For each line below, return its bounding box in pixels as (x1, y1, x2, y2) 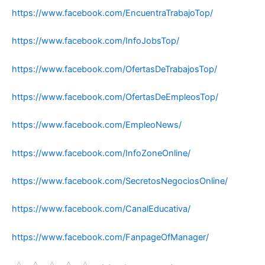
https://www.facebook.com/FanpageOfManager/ (12, 231, 209, 243)
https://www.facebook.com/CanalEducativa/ (12, 203, 190, 215)
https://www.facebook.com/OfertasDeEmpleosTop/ (12, 91, 218, 102)
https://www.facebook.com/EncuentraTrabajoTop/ (12, 7, 213, 18)
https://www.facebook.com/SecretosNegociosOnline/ (12, 176, 228, 187)
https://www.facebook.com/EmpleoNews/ (12, 119, 182, 131)
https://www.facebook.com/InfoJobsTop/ (12, 35, 179, 47)
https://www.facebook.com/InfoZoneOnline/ (12, 147, 190, 159)
